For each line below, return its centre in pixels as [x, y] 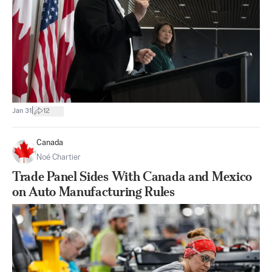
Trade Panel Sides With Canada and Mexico [132, 176]
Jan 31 [22, 111]
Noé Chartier [59, 158]
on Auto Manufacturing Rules [93, 192]
